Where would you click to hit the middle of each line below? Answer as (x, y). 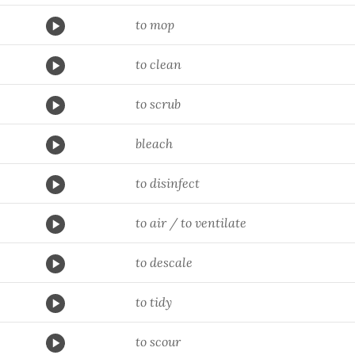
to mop (155, 25)
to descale (164, 262)
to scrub (158, 104)
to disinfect (168, 183)
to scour (158, 342)
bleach (154, 143)
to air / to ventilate (191, 223)
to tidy (154, 302)
